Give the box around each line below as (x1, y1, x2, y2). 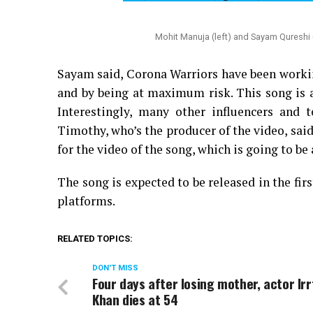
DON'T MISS (92, 263, 138, 272)
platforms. (57, 193, 115, 209)
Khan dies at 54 (92, 289, 178, 310)
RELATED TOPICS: (57, 233, 133, 244)
